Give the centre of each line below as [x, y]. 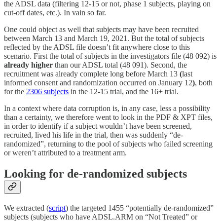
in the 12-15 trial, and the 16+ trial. [124, 92]
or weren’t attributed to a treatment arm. [65, 153]
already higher [28, 65]
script [57, 208]
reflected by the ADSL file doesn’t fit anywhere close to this [97, 47]
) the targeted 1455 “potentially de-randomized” [140, 208]
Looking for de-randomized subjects [95, 173]
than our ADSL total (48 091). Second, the [120, 65]
